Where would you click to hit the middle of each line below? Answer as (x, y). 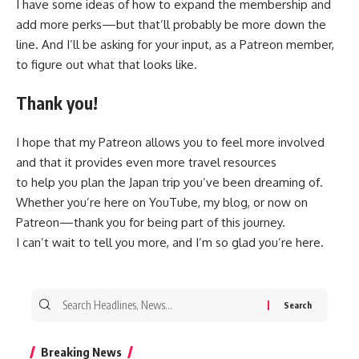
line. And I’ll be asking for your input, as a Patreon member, (175, 44)
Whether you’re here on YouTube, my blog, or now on (162, 202)
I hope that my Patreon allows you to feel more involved (170, 142)
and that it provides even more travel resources (146, 162)
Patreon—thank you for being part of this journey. (151, 222)
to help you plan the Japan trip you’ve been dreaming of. (169, 182)
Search (76, 297)
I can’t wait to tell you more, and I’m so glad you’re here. (170, 242)
